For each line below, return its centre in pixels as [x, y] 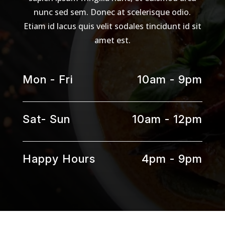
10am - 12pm [167, 119]
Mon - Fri [48, 79]
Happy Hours [59, 159]
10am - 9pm [170, 79]
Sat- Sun [46, 119]
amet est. [112, 40]
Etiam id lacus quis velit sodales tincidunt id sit [112, 26]
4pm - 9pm [172, 159]
